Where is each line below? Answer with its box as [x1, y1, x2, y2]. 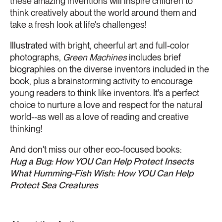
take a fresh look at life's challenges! [10, 19, 147, 30]
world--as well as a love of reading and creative [10, 111, 189, 122]
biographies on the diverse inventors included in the [10, 64, 209, 75]
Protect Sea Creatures [10, 180, 98, 191]
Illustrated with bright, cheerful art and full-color [10, 40, 189, 51]
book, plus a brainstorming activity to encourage [10, 76, 193, 87]
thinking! [10, 123, 43, 134]
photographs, [10, 52, 63, 63]
